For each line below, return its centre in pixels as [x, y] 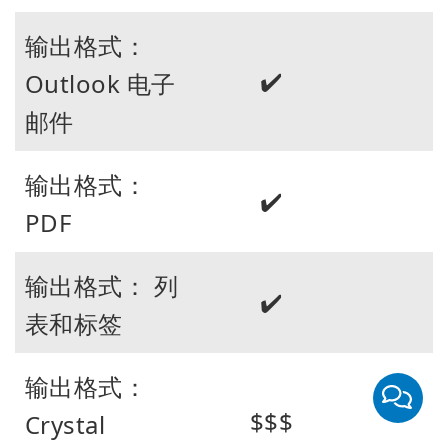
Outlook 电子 [100, 83]
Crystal [65, 424]
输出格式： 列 [102, 285]
